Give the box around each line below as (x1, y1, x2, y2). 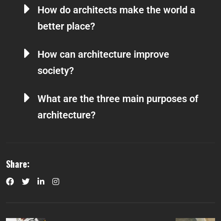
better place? (37, 20, 95, 33)
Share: (6, 157, 30, 171)
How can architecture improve (37, 48, 169, 61)
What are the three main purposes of (37, 93, 198, 105)
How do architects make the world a (37, 4, 195, 16)
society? (37, 65, 74, 77)
